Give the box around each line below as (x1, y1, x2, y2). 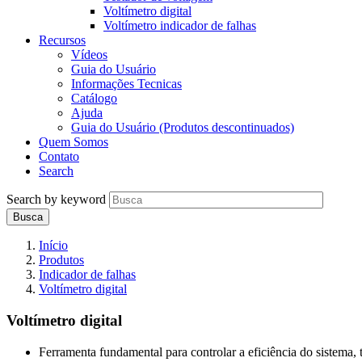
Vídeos (71, 48, 107, 62)
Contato (39, 149, 79, 164)
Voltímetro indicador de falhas (103, 19, 256, 33)
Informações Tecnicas (71, 77, 182, 91)
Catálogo (71, 91, 117, 106)
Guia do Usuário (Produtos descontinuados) (71, 120, 294, 135)
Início (39, 238, 68, 253)
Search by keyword (6, 192, 106, 207)
